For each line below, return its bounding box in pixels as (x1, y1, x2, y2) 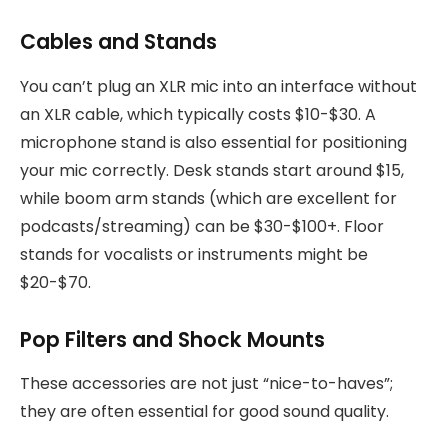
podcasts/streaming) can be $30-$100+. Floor (20, 214, 384, 238)
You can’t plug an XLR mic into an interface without (20, 74, 417, 98)
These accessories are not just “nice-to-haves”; (20, 371, 393, 395)
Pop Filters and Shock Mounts (20, 324, 325, 354)
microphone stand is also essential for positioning (20, 130, 407, 154)
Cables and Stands (20, 27, 217, 57)
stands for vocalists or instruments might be (20, 242, 368, 266)
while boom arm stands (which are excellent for (20, 186, 397, 210)
